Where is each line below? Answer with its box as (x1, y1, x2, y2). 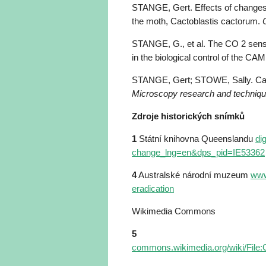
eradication (132, 183, 174, 194)
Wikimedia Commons (132, 206, 216, 216)
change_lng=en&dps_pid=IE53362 (132, 147, 265, 157)
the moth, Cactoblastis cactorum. (132, 16, 262, 26)
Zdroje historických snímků (132, 111, 245, 121)
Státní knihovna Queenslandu (139, 134, 255, 144)
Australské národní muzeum (137, 170, 251, 180)
